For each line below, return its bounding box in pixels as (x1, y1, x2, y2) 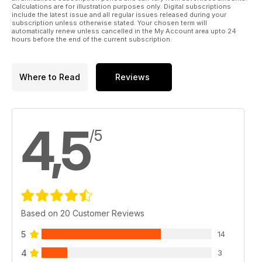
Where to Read (19, 72, 80, 82)
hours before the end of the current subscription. (12, 35, 172, 43)
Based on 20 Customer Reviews (21, 208, 144, 218)
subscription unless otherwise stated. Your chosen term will (12, 18, 207, 27)
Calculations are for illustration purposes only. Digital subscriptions (12, 2, 231, 11)
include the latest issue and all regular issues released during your (12, 10, 226, 19)
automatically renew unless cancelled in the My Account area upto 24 (12, 26, 236, 35)
